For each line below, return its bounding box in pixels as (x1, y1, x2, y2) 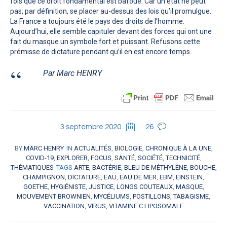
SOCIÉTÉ (137, 154, 163, 162)
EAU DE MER (120, 173, 157, 181)
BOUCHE (190, 163, 215, 171)
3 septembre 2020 (60, 123, 121, 131)
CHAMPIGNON (23, 173, 65, 181)
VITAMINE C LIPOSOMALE (109, 202, 183, 210)
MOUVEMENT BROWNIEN (17, 192, 91, 200)
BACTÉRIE (92, 163, 121, 171)
